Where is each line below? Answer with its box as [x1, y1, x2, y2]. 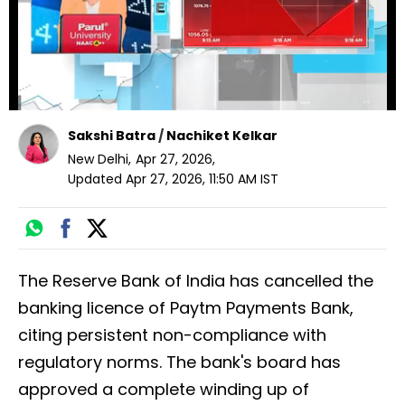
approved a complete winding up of [18, 378, 309, 401]
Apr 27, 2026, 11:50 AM [126, 170, 257, 189]
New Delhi [68, 150, 128, 169]
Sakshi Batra [68, 127, 155, 146]
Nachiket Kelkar [166, 127, 278, 146]
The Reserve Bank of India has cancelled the [18, 269, 373, 293]
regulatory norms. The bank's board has [18, 351, 341, 374]
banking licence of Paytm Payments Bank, [18, 297, 353, 320]
